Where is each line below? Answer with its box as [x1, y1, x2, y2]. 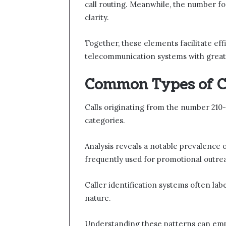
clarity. [85, 12, 109, 22]
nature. [85, 193, 111, 203]
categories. [85, 116, 125, 126]
